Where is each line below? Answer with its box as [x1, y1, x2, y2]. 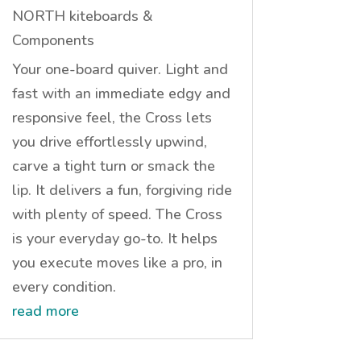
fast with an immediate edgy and [11, 83, 230, 103]
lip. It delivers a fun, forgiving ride [11, 180, 232, 200]
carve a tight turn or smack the [11, 156, 215, 176]
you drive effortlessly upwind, [11, 131, 207, 151]
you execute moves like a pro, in [11, 252, 222, 272]
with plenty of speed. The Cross [11, 204, 222, 224]
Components [11, 30, 94, 50]
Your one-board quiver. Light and [11, 59, 228, 79]
